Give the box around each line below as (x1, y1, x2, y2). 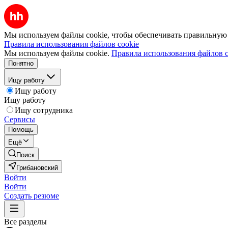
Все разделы (4, 217, 47, 226)
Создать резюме (4, 191, 59, 200)
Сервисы (4, 115, 35, 124)
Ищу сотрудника (15, 106, 73, 115)
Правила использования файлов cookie (4, 40, 139, 48)
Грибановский (16, 164, 58, 172)
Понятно (8, 60, 34, 67)
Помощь (8, 126, 34, 133)
